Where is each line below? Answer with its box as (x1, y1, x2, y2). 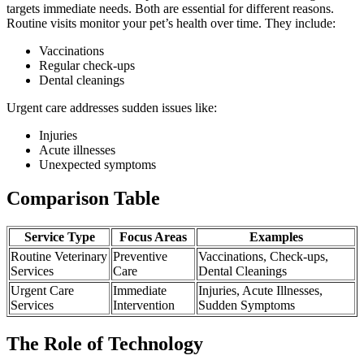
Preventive (113, 249, 167, 264)
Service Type (24, 230, 95, 245)
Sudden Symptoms (198, 298, 295, 313)
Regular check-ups (39, 58, 135, 72)
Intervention (113, 298, 175, 313)
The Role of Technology (6, 333, 203, 355)
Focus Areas (119, 230, 187, 245)
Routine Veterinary (11, 249, 107, 264)
